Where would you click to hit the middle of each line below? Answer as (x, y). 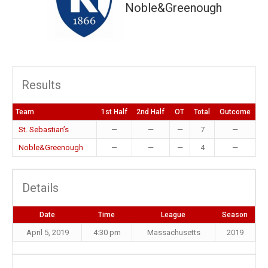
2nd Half (150, 112)
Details (40, 188)
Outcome (235, 112)
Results (41, 85)
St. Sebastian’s (44, 130)
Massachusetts (173, 232)
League (173, 215)
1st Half (114, 112)
